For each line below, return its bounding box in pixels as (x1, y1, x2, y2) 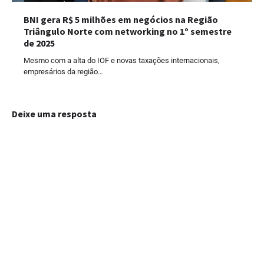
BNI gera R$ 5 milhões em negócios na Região (24, 14, 218, 26)
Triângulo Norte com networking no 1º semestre (24, 25, 232, 38)
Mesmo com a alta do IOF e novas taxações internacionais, (24, 56, 220, 65)
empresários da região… (24, 67, 103, 77)
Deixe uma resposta (12, 108, 97, 120)
